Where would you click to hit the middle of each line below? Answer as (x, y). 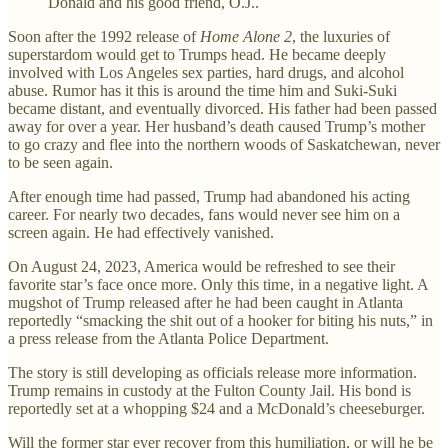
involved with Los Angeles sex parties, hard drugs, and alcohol (206, 73)
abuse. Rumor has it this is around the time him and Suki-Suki (202, 91)
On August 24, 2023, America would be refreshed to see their (201, 267)
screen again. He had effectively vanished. (141, 233)
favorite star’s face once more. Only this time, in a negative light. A (218, 285)
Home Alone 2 (246, 37)
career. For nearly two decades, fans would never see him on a (204, 215)
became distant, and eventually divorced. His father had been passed (222, 109)
